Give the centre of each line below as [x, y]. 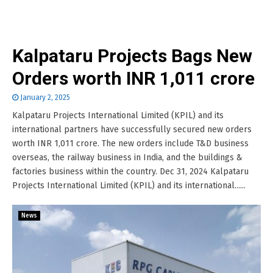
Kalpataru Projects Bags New [132, 56]
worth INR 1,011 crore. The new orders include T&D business [130, 144]
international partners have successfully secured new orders [132, 129]
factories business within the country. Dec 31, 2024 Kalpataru [130, 172]
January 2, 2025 [45, 97]
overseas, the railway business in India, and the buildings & [127, 158]
